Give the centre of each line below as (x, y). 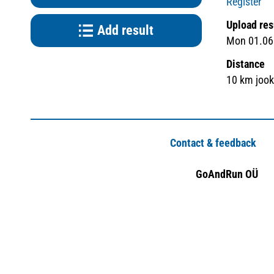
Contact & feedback (213, 143)
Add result (125, 30)
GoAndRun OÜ (227, 174)
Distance (246, 64)
